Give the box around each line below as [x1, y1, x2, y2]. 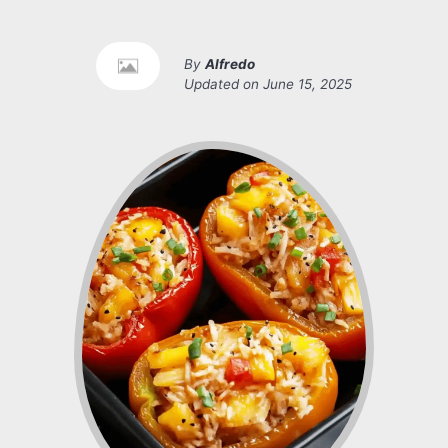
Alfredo [205, 56, 255, 73]
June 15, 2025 [263, 76, 352, 93]
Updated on [184, 76, 263, 93]
